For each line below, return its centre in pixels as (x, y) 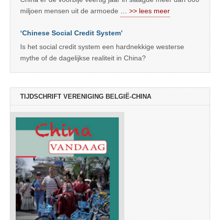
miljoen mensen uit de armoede (70, 11)
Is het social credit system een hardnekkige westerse (102, 47)
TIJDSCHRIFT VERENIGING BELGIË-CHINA (86, 96)
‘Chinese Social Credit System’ (71, 33)
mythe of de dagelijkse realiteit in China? (83, 58)
